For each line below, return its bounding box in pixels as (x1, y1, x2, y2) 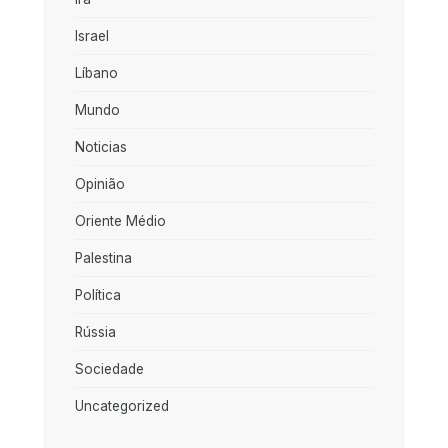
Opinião (75, 175, 125, 192)
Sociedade (75, 360, 144, 377)
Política (75, 286, 121, 303)
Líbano (75, 64, 118, 81)
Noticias (75, 138, 127, 155)
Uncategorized (75, 397, 169, 414)
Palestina (75, 249, 132, 266)
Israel (75, 27, 109, 44)
